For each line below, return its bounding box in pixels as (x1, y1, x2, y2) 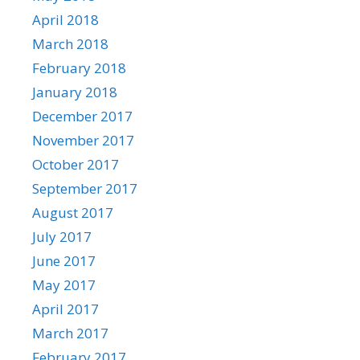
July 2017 (32, 227, 92, 246)
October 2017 (32, 154, 119, 174)
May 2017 (32, 275, 96, 294)
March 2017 (32, 323, 108, 342)
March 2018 (32, 34, 108, 53)
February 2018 (32, 58, 126, 77)
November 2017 (32, 130, 134, 149)
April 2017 (32, 299, 99, 318)
